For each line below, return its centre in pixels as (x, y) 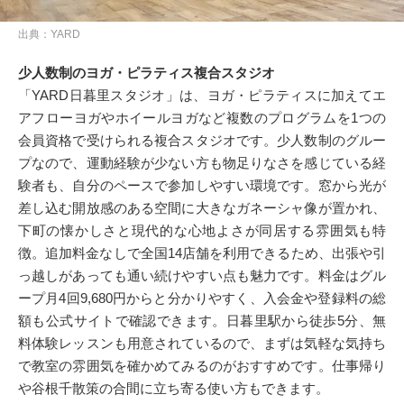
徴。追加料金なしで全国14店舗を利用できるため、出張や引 (202, 253)
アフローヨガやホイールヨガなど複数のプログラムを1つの (202, 118)
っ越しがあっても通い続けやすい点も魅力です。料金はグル (202, 276)
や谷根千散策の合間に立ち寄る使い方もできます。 (174, 389)
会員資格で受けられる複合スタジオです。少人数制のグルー (202, 141)
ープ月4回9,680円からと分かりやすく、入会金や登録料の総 (202, 298)
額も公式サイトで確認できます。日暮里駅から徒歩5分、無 (202, 321)
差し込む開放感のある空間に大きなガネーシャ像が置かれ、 (202, 208)
